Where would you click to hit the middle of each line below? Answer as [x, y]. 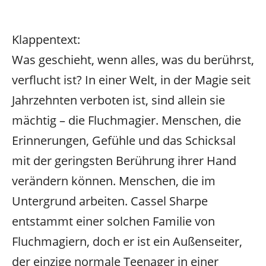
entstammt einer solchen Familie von [113, 221]
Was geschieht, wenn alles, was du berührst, [133, 59]
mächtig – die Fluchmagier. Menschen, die [126, 120]
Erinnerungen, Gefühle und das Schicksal [124, 140]
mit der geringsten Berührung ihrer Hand [124, 160]
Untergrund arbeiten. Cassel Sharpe [110, 201]
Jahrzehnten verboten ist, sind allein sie [118, 100]
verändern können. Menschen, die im [114, 180]
